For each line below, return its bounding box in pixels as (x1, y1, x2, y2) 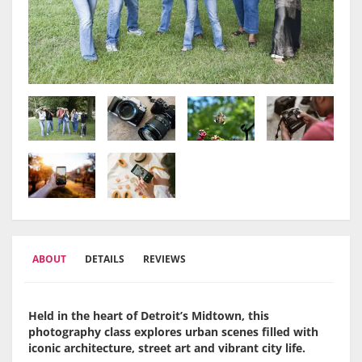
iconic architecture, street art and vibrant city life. (28, 340, 305, 356)
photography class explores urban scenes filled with (28, 324, 318, 340)
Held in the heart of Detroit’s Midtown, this (28, 308, 269, 324)
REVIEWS (143, 252, 186, 267)
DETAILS (85, 252, 124, 267)
